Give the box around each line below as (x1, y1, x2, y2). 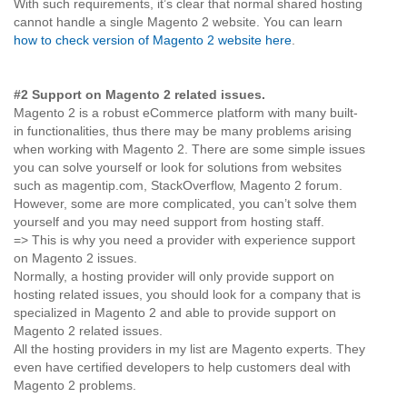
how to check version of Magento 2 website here (14, 33, 292, 47)
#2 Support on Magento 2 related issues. (14, 87, 265, 102)
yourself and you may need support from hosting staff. (14, 214, 324, 229)
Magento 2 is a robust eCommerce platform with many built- (14, 105, 358, 120)
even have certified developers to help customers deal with (14, 360, 351, 374)
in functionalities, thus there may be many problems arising (14, 124, 352, 138)
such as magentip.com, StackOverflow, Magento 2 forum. (14, 178, 342, 193)
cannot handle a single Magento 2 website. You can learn (14, 15, 342, 29)
